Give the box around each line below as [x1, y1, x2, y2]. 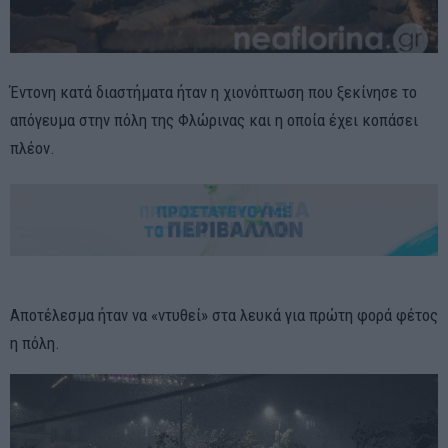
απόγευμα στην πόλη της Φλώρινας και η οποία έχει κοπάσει [10, 110, 418, 131]
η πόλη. [10, 332, 60, 353]
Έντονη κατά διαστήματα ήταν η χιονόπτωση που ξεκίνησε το [10, 82, 417, 103]
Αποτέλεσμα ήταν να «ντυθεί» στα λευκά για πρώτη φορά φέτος [10, 304, 438, 325]
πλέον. [10, 138, 55, 159]
